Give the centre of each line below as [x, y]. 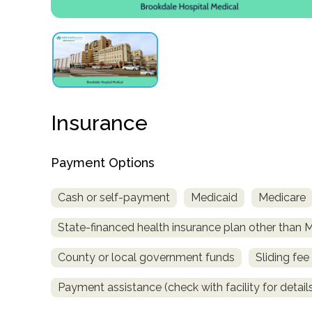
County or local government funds [146, 257]
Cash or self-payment [114, 197]
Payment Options [103, 162]
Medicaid [214, 197]
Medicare [282, 197]
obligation [50, 12]
